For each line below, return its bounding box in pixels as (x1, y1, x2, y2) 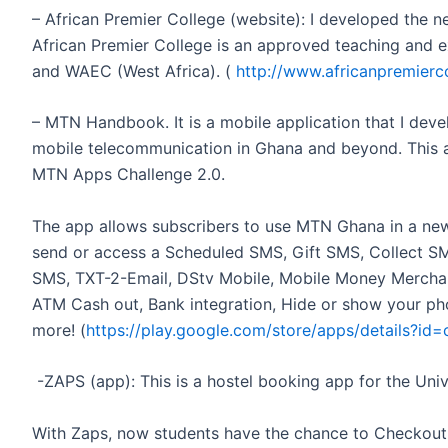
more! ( (32, 319, 86, 340)
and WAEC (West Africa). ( (32, 60, 236, 81)
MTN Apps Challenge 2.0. (32, 164, 225, 185)
